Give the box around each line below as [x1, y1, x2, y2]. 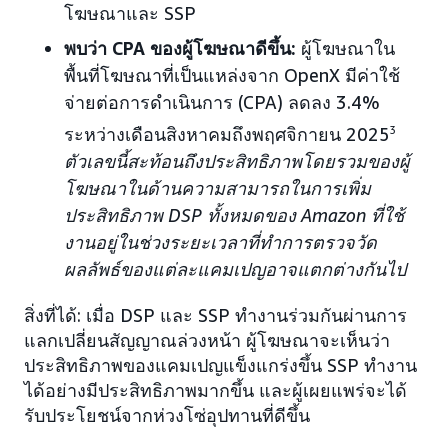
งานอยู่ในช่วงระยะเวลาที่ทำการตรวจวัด [64, 231, 377, 253]
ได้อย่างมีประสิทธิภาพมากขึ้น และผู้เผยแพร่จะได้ [24, 379, 407, 401]
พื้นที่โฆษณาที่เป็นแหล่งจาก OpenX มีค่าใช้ [64, 64, 400, 86]
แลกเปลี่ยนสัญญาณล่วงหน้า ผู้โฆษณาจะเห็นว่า [24, 329, 390, 351]
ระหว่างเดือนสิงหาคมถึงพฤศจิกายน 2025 [64, 123, 390, 145]
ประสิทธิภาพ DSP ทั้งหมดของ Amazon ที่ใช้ [64, 204, 404, 226]
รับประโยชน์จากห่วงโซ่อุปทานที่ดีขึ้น [24, 404, 310, 426]
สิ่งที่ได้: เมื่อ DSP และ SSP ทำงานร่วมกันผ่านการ [24, 304, 407, 326]
